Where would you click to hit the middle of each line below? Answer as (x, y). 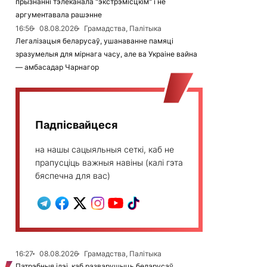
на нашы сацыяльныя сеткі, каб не (105, 149)
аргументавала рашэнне (59, 15)
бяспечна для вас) (73, 176)
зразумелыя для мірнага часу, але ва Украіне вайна (106, 54)
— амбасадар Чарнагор (57, 67)
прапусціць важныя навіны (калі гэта (109, 162)
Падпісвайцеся (76, 125)
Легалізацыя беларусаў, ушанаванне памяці (94, 41)
